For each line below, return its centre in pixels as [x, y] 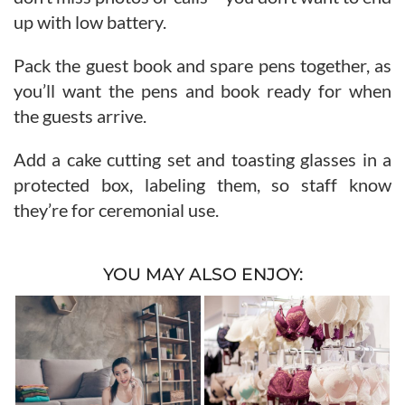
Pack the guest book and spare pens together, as [202, 65]
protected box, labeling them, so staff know [202, 184]
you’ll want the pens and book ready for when [202, 90]
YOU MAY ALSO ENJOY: [202, 274]
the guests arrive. [80, 115]
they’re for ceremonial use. [116, 209]
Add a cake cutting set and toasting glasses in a [202, 159]
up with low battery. [90, 21]
